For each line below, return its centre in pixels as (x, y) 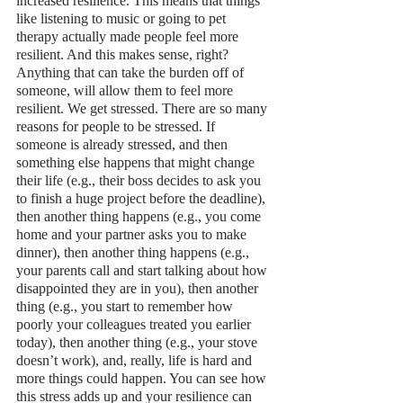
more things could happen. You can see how (143, 378)
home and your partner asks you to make (133, 234)
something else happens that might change (137, 162)
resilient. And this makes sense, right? (124, 54)
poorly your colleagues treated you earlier (135, 324)
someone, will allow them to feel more (126, 90)
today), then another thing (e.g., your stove (139, 342)
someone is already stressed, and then (124, 144)
